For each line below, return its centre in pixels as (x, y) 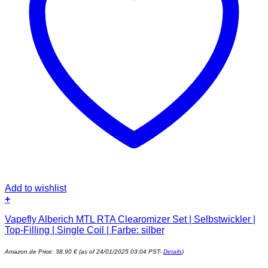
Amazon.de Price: (30, 252)
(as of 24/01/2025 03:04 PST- (120, 252)
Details (173, 252)
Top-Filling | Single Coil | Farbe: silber (85, 230)
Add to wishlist (36, 188)
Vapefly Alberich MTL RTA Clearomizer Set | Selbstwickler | (130, 220)
